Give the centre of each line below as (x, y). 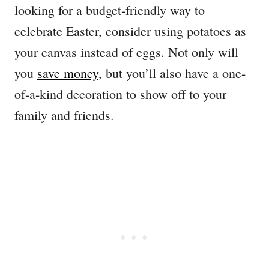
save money (68, 73)
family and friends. (64, 115)
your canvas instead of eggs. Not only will (126, 52)
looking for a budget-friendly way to (110, 10)
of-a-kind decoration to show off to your (120, 94)
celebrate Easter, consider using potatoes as (130, 31)
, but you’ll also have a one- (172, 73)
